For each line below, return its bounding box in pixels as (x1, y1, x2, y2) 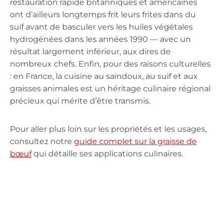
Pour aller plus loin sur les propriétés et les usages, (10, 124, 207, 134)
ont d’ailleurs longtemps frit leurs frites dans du (10, 9, 196, 19)
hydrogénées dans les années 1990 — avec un (10, 34, 191, 44)
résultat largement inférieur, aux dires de (10, 46, 171, 56)
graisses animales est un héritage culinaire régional (10, 83, 211, 93)
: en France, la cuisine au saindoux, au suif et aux (10, 71, 198, 81)
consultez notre (10, 136, 74, 146)
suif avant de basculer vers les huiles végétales (10, 22, 193, 32)
